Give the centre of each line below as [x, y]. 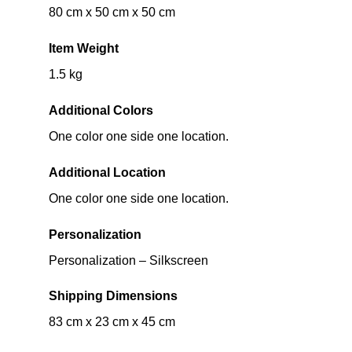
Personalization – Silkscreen [128, 260]
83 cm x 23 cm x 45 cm [112, 322]
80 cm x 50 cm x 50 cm [112, 13]
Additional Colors [101, 111]
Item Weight [84, 49]
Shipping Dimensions [113, 296]
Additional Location [107, 172]
